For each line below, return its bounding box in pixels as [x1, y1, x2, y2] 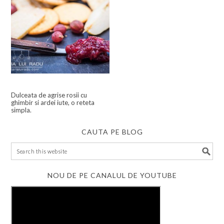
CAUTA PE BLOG [81, 127, 143, 136]
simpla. [11, 106, 32, 114]
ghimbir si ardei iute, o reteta [11, 98, 95, 107]
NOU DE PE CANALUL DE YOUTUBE [47, 171, 177, 180]
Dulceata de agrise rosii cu [11, 91, 87, 99]
